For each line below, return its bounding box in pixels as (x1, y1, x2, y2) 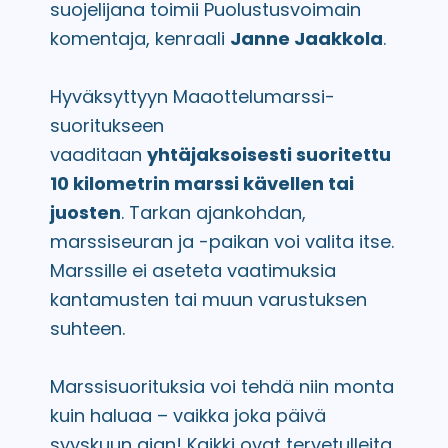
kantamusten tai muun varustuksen (50, 287, 367, 312)
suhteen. (50, 316, 125, 341)
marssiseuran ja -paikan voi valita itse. (50, 229, 394, 254)
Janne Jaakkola (230, 26, 383, 51)
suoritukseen (50, 113, 164, 138)
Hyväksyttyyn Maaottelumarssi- (50, 84, 335, 109)
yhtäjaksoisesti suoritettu (147, 142, 391, 167)
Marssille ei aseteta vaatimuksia (50, 258, 336, 283)
